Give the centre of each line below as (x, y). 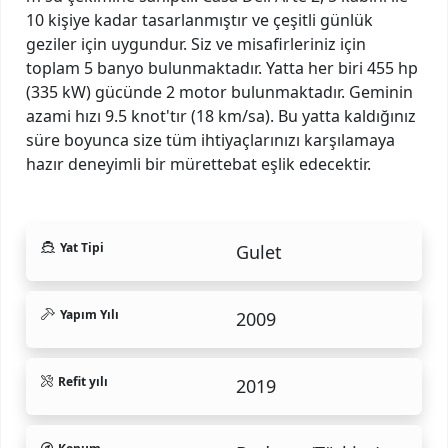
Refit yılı (83, 381)
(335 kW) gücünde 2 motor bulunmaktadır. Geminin (219, 91)
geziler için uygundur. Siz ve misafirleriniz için (196, 43)
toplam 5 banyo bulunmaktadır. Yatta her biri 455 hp (222, 67)
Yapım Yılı (89, 314)
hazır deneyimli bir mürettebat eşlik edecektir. (198, 163)
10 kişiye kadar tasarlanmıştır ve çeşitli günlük (199, 19)
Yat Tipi (81, 247)
